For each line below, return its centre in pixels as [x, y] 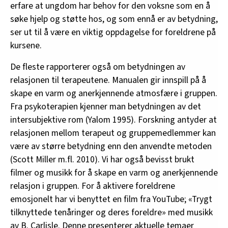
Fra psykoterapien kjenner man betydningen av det [106, 106]
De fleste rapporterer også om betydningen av [98, 67]
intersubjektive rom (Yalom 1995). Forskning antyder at [113, 120]
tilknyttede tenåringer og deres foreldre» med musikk [111, 212]
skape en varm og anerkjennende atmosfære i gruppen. [114, 93]
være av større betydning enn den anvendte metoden [111, 146]
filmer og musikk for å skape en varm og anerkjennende [114, 173]
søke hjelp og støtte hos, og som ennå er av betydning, [114, 19]
